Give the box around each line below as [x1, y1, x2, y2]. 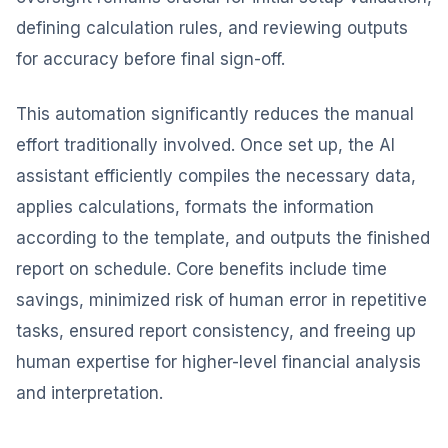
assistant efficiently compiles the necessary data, [16, 166, 416, 186]
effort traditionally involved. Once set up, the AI [16, 135, 395, 155]
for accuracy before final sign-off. [16, 49, 285, 69]
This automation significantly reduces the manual [16, 104, 414, 124]
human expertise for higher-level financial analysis [16, 352, 421, 372]
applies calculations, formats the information [16, 197, 374, 217]
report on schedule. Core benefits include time [16, 259, 387, 279]
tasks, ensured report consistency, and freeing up [16, 321, 416, 341]
